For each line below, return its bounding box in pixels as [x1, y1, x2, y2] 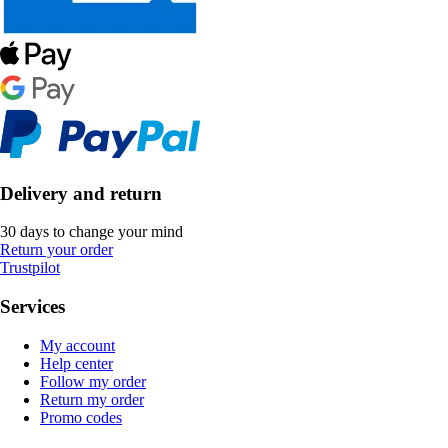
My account [40, 336, 115, 354]
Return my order [40, 390, 144, 408]
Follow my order [40, 372, 146, 390]
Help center [40, 354, 113, 372]
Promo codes [40, 408, 122, 426]
